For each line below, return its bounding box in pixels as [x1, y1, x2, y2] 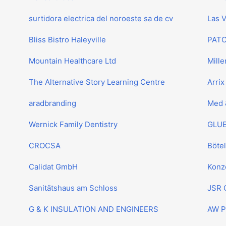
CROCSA [29, 141, 61, 150]
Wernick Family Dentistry [29, 120, 118, 129]
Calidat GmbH [29, 162, 78, 172]
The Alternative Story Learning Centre [29, 77, 165, 87]
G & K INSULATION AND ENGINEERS [29, 204, 159, 214]
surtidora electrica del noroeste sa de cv [29, 14, 174, 23]
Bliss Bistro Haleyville [29, 35, 106, 44]
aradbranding [29, 98, 77, 108]
